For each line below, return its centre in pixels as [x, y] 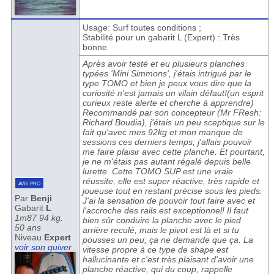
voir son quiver [43, 247]
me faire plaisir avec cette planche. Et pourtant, [173, 152]
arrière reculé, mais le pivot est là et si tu [161, 230]
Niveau [29, 237]
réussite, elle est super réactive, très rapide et [171, 181]
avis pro [29, 183]
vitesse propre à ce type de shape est [155, 250]
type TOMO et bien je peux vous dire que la [167, 83]
